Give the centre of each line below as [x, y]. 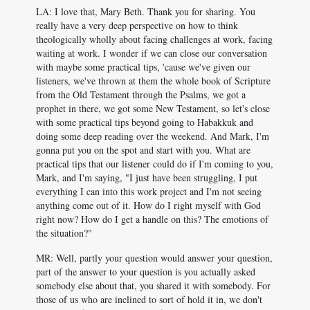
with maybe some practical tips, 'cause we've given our [143, 67]
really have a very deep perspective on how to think [137, 25]
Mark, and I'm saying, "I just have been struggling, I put [147, 177]
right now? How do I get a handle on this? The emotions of [152, 219]
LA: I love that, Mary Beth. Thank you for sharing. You [146, 11]
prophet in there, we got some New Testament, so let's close [153, 108]
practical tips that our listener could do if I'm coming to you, [155, 164]
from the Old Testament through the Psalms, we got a [141, 94]
